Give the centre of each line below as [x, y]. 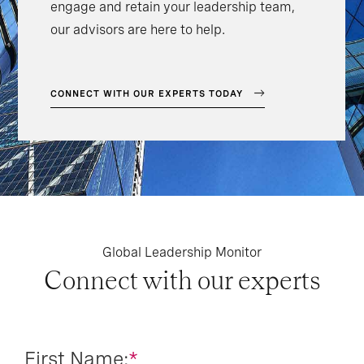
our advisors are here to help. [138, 30]
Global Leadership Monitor [182, 253]
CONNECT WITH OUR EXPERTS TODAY [147, 94]
